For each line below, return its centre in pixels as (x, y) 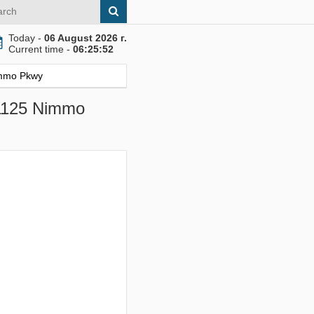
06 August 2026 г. (86, 38)
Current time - (41, 49)
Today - (26, 38)
